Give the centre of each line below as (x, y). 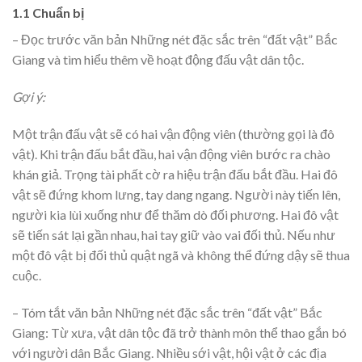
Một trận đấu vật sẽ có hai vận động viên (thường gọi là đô (173, 133)
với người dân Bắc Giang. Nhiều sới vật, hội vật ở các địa (169, 352)
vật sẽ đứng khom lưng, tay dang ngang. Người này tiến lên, (176, 194)
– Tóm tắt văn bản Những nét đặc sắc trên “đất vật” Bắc (167, 312)
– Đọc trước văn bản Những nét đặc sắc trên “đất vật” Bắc (175, 40)
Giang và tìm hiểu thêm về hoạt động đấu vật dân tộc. (158, 60)
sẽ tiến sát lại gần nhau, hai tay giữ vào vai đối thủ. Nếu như (174, 234)
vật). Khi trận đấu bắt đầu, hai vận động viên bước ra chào (171, 154)
